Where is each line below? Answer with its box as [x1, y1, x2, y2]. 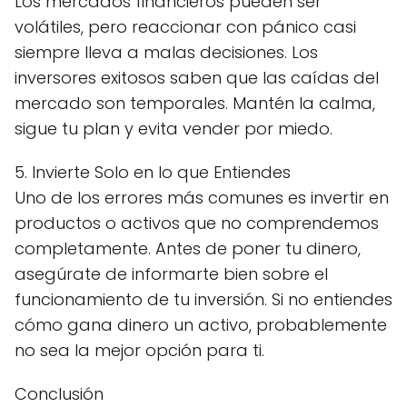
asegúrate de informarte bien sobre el [15, 263, 328, 285]
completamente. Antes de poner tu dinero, [15, 237, 361, 260]
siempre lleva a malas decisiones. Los [15, 41, 318, 64]
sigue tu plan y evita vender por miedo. [15, 117, 333, 140]
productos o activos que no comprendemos [15, 212, 379, 234]
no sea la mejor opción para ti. [15, 339, 264, 362]
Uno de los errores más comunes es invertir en [15, 186, 389, 209]
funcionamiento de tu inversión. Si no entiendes [15, 288, 392, 311]
